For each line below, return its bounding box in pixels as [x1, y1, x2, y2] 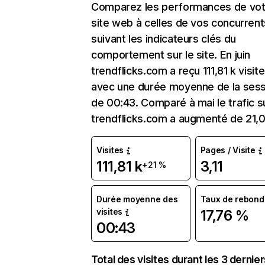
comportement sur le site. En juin [91, 49, 251, 61]
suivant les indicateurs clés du [91, 33, 236, 45]
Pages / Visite [200, 145, 256, 155]
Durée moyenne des [96, 194, 178, 204]
